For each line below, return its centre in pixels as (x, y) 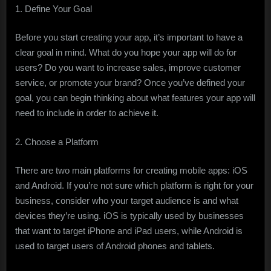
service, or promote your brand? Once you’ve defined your (130, 83)
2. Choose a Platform (57, 142)
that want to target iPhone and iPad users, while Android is (129, 231)
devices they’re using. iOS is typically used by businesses (129, 216)
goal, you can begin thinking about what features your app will (135, 98)
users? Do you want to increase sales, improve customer (128, 68)
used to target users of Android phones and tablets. (115, 246)
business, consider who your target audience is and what (127, 201)
